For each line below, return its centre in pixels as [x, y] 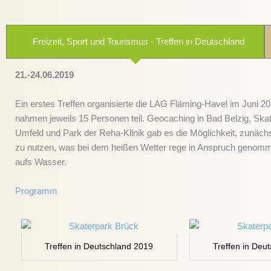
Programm [36, 191]
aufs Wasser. [41, 162]
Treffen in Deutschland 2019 [99, 246]
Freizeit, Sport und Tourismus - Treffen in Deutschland [138, 41]
